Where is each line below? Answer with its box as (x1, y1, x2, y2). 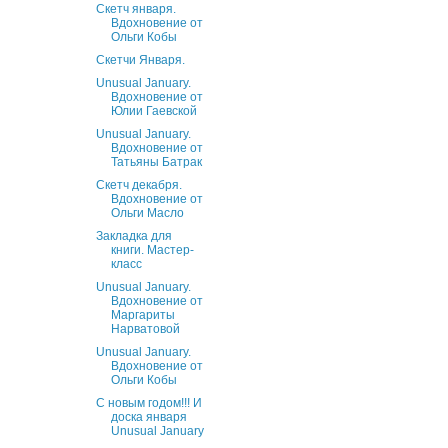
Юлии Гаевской (110, 104, 197, 119)
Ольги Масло (110, 206, 184, 221)
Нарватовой (110, 322, 180, 337)
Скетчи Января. (95, 53, 185, 68)
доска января (110, 410, 187, 425)
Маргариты (110, 308, 175, 323)
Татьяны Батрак (110, 155, 202, 170)
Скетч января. (95, 2, 176, 17)
